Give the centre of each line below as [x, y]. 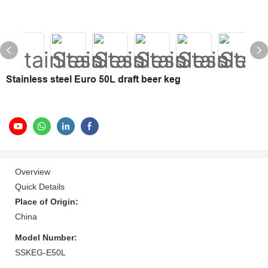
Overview [33, 171]
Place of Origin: [47, 201]
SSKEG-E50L [40, 252]
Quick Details [40, 186]
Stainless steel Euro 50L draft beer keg [93, 79]
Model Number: [46, 237]
